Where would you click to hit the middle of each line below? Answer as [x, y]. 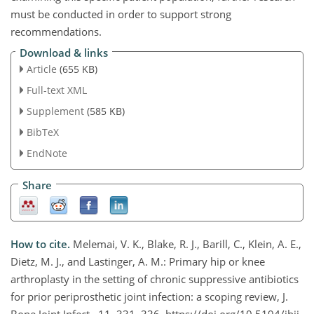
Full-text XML [56, 90]
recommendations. [56, 31]
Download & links [64, 53]
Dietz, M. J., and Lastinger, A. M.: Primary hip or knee [138, 261]
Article [41, 69]
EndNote [47, 153]
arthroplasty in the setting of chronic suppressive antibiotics [155, 279]
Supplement [55, 111]
